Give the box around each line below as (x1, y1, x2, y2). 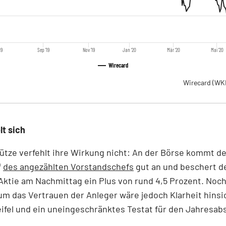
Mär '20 (166, 46, 180, 53)
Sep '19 (37, 46, 50, 53)
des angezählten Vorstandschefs (3, 160, 134, 172)
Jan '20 (123, 46, 137, 53)
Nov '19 (83, 46, 95, 53)
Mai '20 (210, 46, 223, 53)
